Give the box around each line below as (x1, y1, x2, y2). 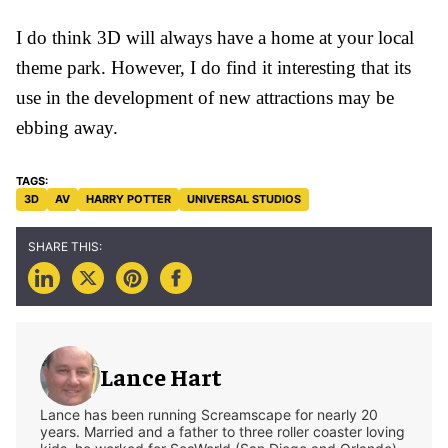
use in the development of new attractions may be (16, 86, 394, 108)
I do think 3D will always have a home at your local (16, 26, 414, 48)
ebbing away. (16, 116, 118, 138)
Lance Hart (100, 360, 222, 391)
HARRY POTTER (86, 191, 171, 206)
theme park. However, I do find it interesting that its (16, 56, 411, 78)
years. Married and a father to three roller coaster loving (40, 422, 405, 440)
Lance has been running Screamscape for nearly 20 (40, 405, 378, 423)
